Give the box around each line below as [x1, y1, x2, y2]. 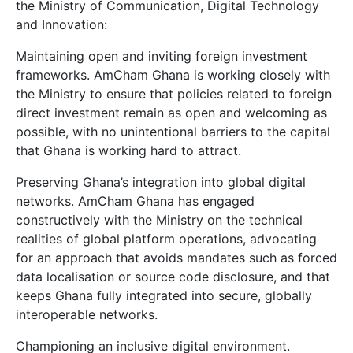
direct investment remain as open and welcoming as [16, 105, 327, 121]
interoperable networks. [16, 307, 158, 323]
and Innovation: [16, 17, 107, 33]
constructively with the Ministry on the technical [16, 212, 303, 229]
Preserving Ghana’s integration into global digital [16, 174, 306, 191]
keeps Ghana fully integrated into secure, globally [16, 288, 312, 304]
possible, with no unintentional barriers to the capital [16, 124, 330, 140]
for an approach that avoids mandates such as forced [16, 250, 337, 266]
